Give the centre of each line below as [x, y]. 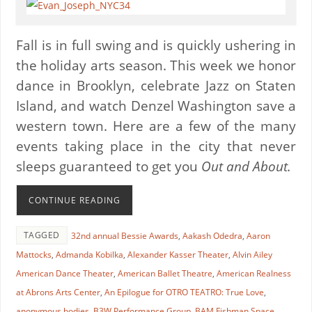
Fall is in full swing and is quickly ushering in [156, 45]
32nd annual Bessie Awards [124, 235]
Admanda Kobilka [89, 254]
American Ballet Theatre [165, 273]
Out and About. [246, 166]
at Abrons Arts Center [58, 292]
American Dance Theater [64, 273]
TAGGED [41, 235]
